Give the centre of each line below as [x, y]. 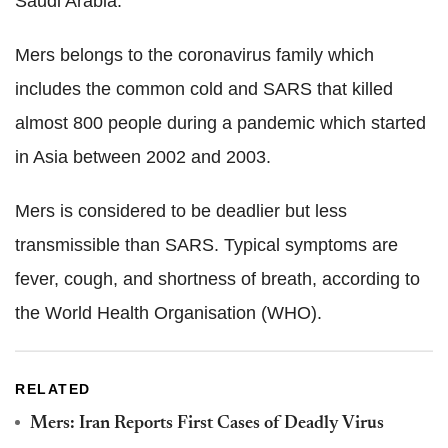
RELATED [53, 389]
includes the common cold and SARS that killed [204, 89]
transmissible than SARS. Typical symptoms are [206, 245]
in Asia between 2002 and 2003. [143, 157]
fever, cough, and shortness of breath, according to [217, 279]
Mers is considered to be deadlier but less [181, 211]
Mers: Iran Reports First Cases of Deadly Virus [207, 424]
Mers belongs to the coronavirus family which [194, 55]
